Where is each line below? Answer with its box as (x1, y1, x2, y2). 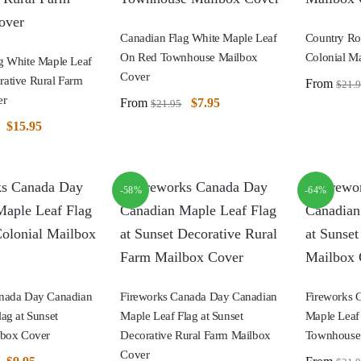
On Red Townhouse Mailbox (120, 50, 258, 64)
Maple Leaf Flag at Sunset (120, 309, 243, 322)
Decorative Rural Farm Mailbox (120, 328, 271, 342)
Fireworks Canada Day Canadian (120, 289, 277, 303)
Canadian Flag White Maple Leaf (120, 31, 277, 44)
